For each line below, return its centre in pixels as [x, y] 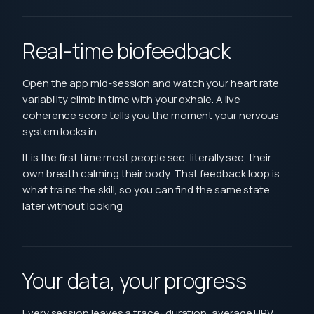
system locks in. [61, 131]
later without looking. [74, 205]
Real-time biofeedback [127, 50]
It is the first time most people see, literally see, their [147, 157]
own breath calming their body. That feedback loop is [151, 173]
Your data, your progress [135, 280]
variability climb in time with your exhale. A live [132, 99]
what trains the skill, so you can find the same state [146, 189]
